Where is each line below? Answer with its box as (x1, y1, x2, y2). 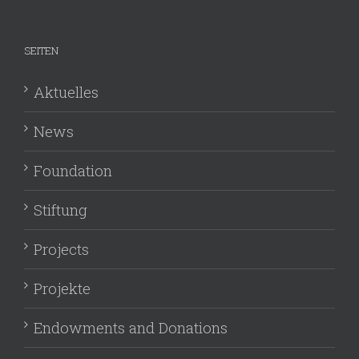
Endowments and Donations (34, 317, 228, 337)
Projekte (34, 278, 91, 298)
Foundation (34, 160, 112, 180)
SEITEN (24, 43, 58, 58)
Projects (34, 239, 89, 259)
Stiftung (34, 200, 87, 220)
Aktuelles (34, 82, 99, 102)
